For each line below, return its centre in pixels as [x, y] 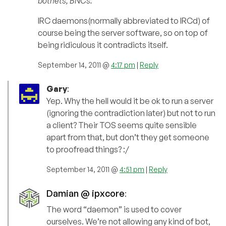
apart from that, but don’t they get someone [128, 137]
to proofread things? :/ [88, 150]
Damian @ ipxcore [86, 193]
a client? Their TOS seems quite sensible [122, 125]
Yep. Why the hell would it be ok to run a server [130, 101]
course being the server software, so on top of [123, 33]
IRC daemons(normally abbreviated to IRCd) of [124, 21]
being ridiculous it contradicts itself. [103, 45]
